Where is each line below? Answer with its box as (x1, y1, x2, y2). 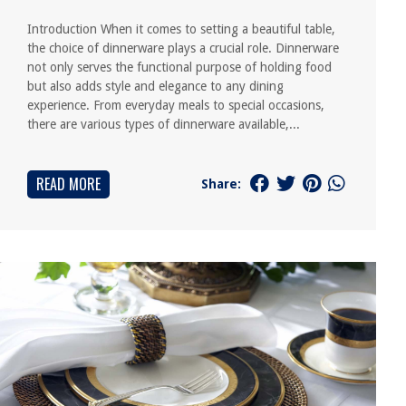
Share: (200, 176, 241, 191)
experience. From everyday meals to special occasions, (27, 98, 325, 112)
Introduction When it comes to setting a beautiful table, (27, 22, 336, 36)
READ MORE (36, 173, 101, 195)
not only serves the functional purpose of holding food (27, 60, 333, 74)
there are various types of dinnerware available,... (27, 117, 301, 131)
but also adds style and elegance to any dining (27, 79, 285, 93)
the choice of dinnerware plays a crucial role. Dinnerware (27, 41, 340, 55)
